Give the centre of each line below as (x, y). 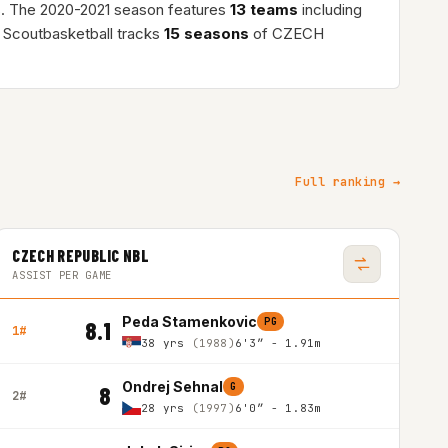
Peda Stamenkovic (190, 321)
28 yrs (166, 408)
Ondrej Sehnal (173, 386)
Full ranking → (347, 182)
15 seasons (206, 33)
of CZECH (286, 33)
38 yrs (166, 343)
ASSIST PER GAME (62, 275)
